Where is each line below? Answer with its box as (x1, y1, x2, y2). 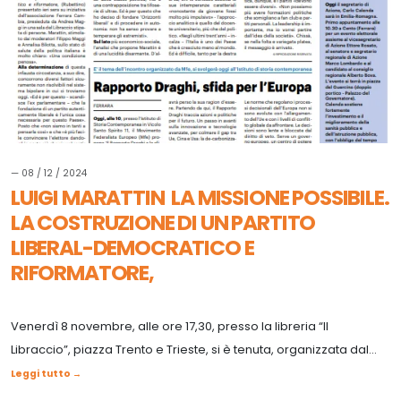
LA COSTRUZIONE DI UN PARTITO (11, 207, 316, 237)
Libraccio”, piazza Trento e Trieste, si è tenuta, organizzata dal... (11, 340, 377, 358)
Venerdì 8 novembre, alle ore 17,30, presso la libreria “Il (11, 317, 328, 335)
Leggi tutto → (11, 366, 81, 380)
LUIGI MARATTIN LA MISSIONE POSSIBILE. (11, 182, 389, 212)
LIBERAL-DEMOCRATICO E (11, 232, 254, 262)
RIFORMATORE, (11, 257, 154, 287)
